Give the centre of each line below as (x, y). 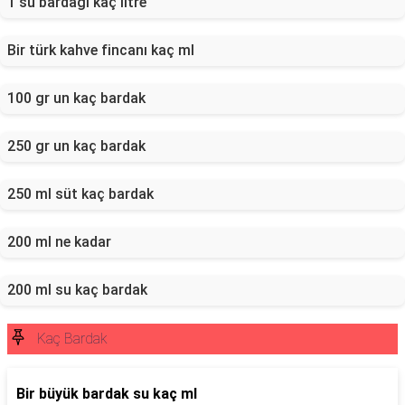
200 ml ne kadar (59, 242)
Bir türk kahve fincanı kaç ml (101, 50)
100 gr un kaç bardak (76, 98)
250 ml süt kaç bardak (80, 194)
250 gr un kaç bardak (76, 146)
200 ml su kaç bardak (77, 290)
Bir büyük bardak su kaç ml (107, 394)
